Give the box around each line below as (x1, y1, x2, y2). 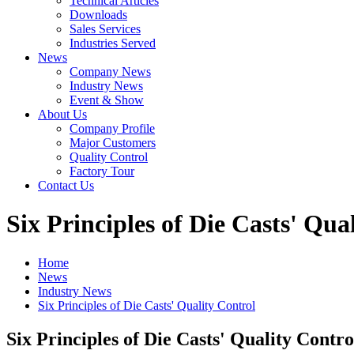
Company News (70, 65, 151, 78)
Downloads (70, 8, 127, 21)
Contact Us (38, 179, 94, 192)
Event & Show (70, 93, 144, 107)
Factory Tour (70, 164, 134, 178)
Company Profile (70, 122, 155, 135)
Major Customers (70, 136, 156, 149)
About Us (38, 107, 87, 121)
